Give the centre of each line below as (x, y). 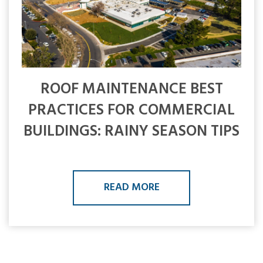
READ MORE (131, 187)
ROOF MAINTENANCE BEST (131, 89)
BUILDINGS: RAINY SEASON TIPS (131, 131)
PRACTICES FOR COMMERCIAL (131, 110)
